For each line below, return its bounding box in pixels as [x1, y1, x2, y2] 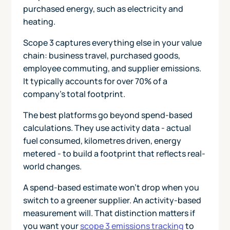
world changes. [23, 160, 82, 172]
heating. [23, 15, 55, 27]
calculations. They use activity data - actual [23, 122, 191, 133]
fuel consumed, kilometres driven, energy [23, 135, 181, 146]
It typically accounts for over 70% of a [23, 75, 167, 87]
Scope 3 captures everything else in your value [23, 36, 202, 48]
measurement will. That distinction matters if [23, 207, 195, 219]
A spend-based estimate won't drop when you [23, 181, 199, 193]
